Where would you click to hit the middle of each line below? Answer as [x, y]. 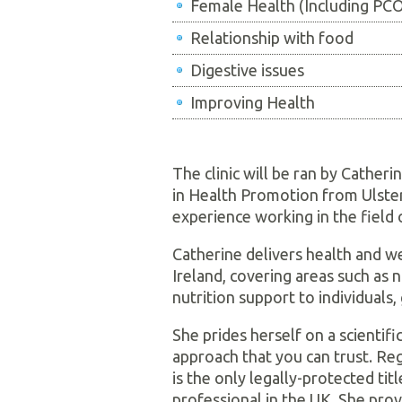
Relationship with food [272, 38]
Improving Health [253, 102]
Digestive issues [247, 70]
